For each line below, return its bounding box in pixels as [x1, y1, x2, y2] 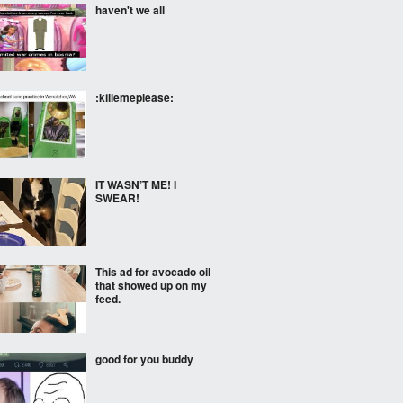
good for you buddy [95, 351, 193, 367]
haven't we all [95, 2, 165, 18]
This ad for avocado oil [95, 264, 210, 280]
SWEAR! [95, 190, 139, 206]
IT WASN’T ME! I [95, 176, 176, 193]
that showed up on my [95, 277, 207, 293]
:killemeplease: [95, 89, 174, 105]
